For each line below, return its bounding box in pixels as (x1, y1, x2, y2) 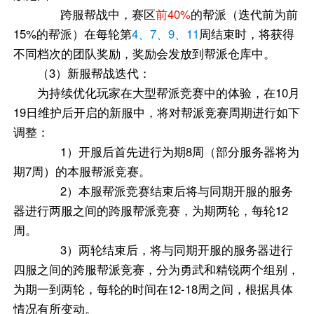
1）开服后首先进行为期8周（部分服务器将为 (60, 143, 299, 161)
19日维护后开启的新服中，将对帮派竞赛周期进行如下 (13, 104, 301, 121)
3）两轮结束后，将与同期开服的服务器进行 (60, 241, 293, 259)
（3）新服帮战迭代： (36, 64, 151, 82)
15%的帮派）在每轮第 (13, 25, 132, 43)
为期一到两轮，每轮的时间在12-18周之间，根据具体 (13, 280, 294, 298)
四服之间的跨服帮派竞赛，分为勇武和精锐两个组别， (13, 261, 300, 278)
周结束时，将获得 (199, 25, 295, 43)
